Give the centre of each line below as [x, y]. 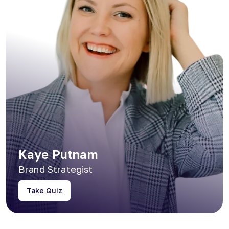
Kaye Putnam [58, 154]
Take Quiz [44, 190]
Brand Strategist [56, 169]
